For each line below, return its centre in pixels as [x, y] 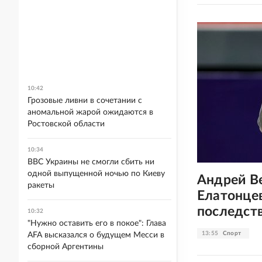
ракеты [41, 185]
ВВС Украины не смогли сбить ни [91, 162]
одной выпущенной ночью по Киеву [96, 174]
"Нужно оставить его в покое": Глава [97, 223]
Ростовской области [66, 124]
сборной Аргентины [65, 247]
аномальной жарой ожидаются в [90, 112]
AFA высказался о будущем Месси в [96, 235]
